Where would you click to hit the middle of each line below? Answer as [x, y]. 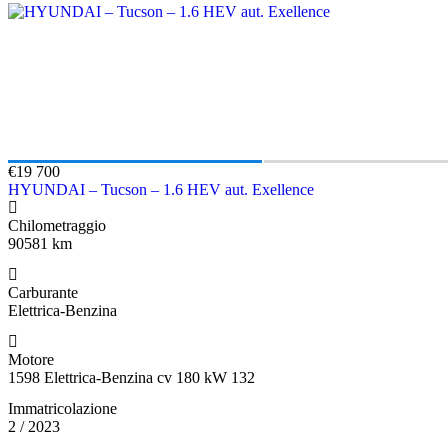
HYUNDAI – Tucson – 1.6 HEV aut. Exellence [161, 189]
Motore [31, 359]
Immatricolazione [62, 408]
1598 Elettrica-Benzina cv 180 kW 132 [131, 377]
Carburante [43, 292]
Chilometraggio [57, 225]
